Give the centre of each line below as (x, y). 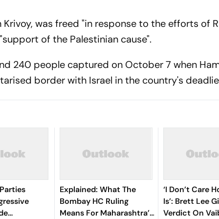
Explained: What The (98, 189)
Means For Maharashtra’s (106, 213)
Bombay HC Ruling (94, 201)
